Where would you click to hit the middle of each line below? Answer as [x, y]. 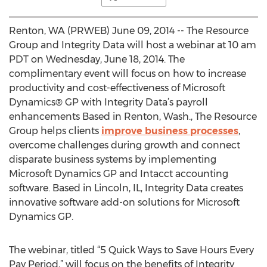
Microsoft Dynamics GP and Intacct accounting [119, 174]
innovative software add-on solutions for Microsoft [124, 202]
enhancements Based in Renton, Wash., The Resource [133, 117]
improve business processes [170, 131]
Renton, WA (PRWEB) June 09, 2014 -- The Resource [129, 31]
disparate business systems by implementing [113, 159]
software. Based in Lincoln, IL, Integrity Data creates [126, 188]
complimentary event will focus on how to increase [128, 74]
